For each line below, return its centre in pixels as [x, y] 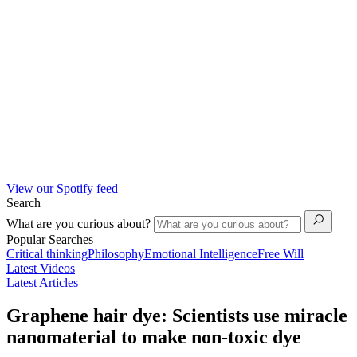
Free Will [280, 253]
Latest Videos [41, 268]
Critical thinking [47, 253]
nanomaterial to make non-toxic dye [154, 337]
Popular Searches [50, 239]
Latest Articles [42, 282]
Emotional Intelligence [201, 253]
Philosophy [116, 253]
